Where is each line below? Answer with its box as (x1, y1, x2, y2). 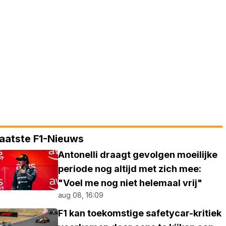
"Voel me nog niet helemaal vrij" (58, 178, 203, 188)
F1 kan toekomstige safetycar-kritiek (58, 208, 222, 218)
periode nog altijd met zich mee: (58, 163, 202, 174)
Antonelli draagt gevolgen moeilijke (58, 149, 218, 160)
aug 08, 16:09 (58, 191, 104, 199)
